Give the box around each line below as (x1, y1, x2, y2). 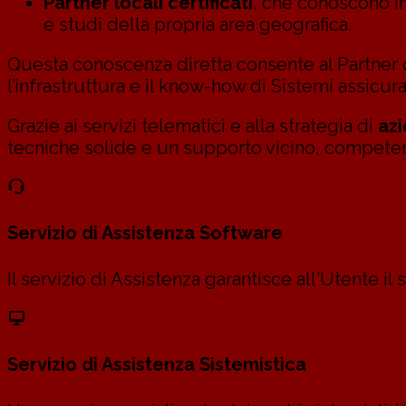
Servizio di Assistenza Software (7, 222, 283, 245)
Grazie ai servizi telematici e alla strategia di (7, 114, 378, 137)
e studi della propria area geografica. (43, 13, 352, 35)
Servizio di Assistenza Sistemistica (7, 353, 306, 376)
